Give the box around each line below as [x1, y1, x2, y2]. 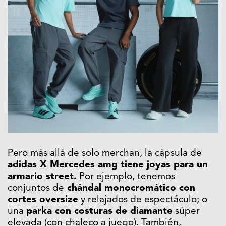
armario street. [8, 172, 77, 182]
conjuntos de [8, 184, 64, 194]
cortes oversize [8, 195, 78, 205]
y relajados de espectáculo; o [78, 195, 207, 205]
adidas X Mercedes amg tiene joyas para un [8, 160, 208, 171]
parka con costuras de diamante [26, 207, 173, 217]
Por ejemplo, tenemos [77, 172, 175, 182]
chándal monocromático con [64, 184, 195, 194]
